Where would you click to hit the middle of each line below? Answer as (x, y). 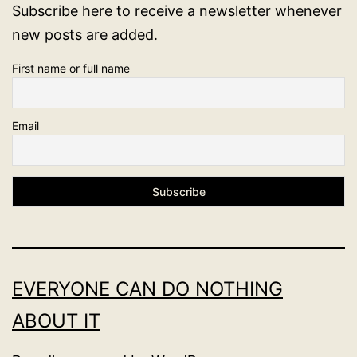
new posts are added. (85, 34)
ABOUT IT (56, 320)
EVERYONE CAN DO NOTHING (147, 288)
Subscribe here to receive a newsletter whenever (177, 10)
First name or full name (71, 68)
